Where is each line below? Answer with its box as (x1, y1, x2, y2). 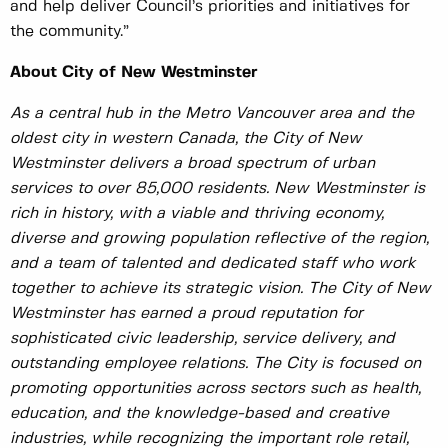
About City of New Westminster (10, 65, 258, 81)
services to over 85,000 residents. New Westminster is (10, 181, 425, 197)
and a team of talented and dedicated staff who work (10, 256, 416, 272)
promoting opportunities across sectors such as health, (10, 381, 421, 397)
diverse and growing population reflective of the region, (10, 231, 429, 247)
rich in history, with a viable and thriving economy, (10, 206, 384, 222)
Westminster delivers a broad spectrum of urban (10, 156, 375, 172)
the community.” (10, 24, 129, 40)
